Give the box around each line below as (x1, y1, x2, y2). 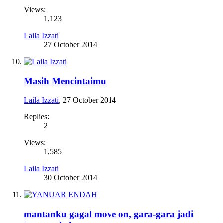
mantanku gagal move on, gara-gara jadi (24, 209, 193, 219)
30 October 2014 (44, 173, 97, 182)
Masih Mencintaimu (24, 75, 106, 86)
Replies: (24, 112, 49, 121)
